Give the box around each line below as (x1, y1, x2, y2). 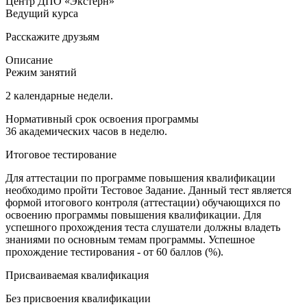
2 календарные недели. (5, 89, 113, 101)
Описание (5, 53, 53, 66)
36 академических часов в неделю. (5, 125, 167, 137)
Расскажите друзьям (5, 30, 99, 42)
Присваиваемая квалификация (5, 269, 149, 281)
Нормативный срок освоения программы (5, 112, 199, 125)
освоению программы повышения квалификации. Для (5, 208, 261, 221)
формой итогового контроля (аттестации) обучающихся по (5, 196, 280, 208)
